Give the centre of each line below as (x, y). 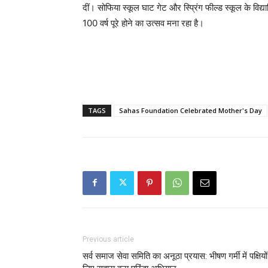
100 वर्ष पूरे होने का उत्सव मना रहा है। (143, 23)
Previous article (108, 239)
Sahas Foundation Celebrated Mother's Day (191, 110)
